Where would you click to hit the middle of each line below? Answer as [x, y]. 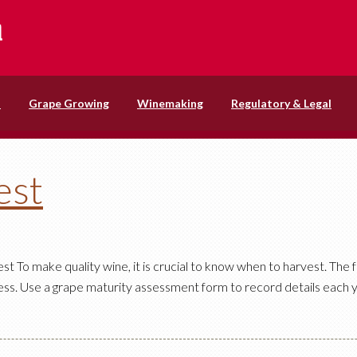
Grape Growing [69, 103]
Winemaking [170, 103]
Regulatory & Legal [281, 103]
